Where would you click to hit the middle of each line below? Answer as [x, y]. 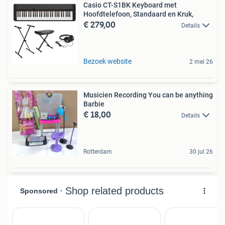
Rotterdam [98, 152]
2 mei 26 [201, 62]
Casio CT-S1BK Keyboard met [130, 5]
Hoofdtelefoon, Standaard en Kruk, [138, 14]
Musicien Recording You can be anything [148, 95]
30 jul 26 [201, 152]
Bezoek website [107, 62]
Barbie [94, 104]
